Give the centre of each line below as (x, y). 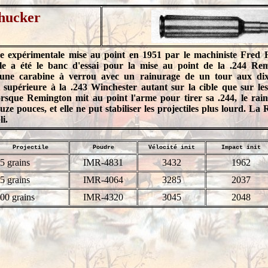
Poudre (103, 147)
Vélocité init (171, 147)
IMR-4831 (103, 162)
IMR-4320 (103, 197)
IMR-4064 (103, 180)
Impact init (241, 147)
